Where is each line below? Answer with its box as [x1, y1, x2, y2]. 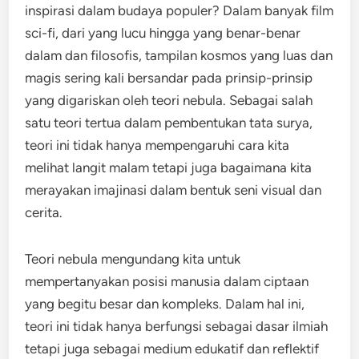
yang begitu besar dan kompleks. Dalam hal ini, [25, 296, 305, 312]
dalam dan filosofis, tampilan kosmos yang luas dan [25, 47, 333, 63]
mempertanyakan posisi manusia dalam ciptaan [25, 273, 309, 289]
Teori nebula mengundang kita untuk [25, 251, 241, 267]
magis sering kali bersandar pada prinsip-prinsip [25, 70, 313, 86]
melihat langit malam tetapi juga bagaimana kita [25, 159, 313, 175]
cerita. [25, 204, 63, 220]
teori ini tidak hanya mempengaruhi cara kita [25, 137, 290, 153]
